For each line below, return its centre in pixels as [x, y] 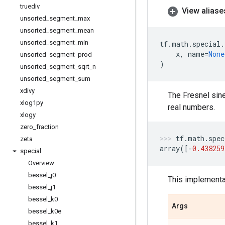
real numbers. [191, 107]
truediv [30, 6]
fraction [47, 127]
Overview [41, 163]
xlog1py [32, 103]
